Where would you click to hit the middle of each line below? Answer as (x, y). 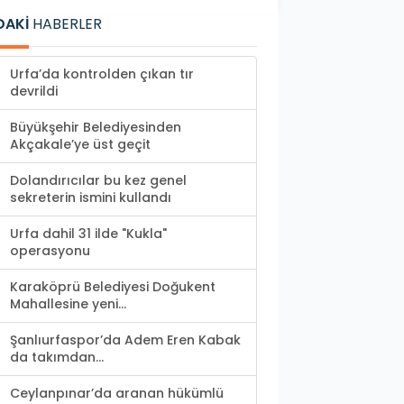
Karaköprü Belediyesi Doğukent (113, 287)
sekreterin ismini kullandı (91, 198)
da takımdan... (57, 358)
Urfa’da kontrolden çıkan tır (102, 74)
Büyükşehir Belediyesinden (96, 128)
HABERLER (65, 24)
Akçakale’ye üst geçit (80, 145)
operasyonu (50, 251)
